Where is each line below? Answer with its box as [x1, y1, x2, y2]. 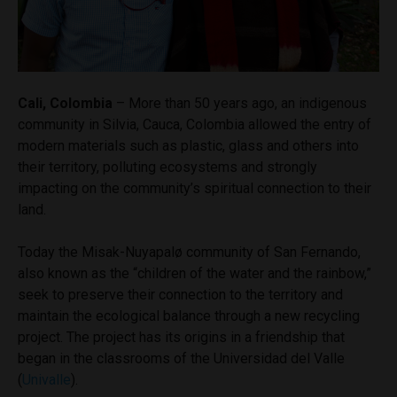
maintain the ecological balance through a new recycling [18, 307, 360, 324]
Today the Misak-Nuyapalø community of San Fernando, [18, 243, 361, 261]
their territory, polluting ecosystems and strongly [18, 158, 317, 175]
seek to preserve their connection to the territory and [18, 285, 343, 303]
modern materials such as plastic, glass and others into [18, 136, 359, 154]
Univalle [22, 370, 71, 388]
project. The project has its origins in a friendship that [18, 328, 345, 346]
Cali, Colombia [18, 94, 116, 112]
